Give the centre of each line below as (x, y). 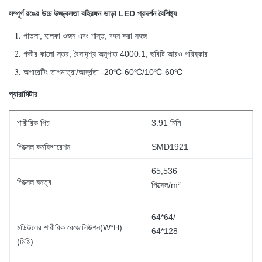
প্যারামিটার (23, 94)
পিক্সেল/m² (166, 185)
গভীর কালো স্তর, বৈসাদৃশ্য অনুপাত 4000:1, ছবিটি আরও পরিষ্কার (116, 54)
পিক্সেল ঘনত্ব (34, 182)
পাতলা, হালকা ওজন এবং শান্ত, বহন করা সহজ (85, 36)
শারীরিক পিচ (33, 123)
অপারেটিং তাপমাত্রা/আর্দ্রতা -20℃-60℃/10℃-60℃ (103, 72)
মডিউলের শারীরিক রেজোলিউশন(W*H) (70, 227)
